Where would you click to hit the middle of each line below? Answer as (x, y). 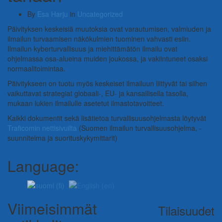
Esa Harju (53, 14)
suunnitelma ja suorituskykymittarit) (62, 138)
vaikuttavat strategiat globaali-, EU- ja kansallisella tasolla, (98, 93)
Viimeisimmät (52, 208)
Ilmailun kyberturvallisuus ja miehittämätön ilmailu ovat (92, 49)
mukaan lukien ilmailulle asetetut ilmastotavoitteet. (86, 103)
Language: (43, 166)
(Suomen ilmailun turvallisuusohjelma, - (139, 128)
